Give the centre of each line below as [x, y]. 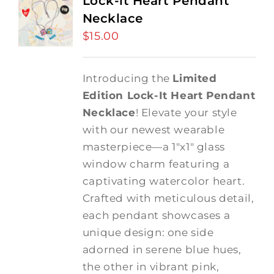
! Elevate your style [186, 113]
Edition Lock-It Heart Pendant [169, 95]
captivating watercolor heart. [164, 181]
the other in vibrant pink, [151, 267]
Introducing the [128, 78]
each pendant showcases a [156, 215]
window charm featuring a [156, 164]
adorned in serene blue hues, [162, 250]
